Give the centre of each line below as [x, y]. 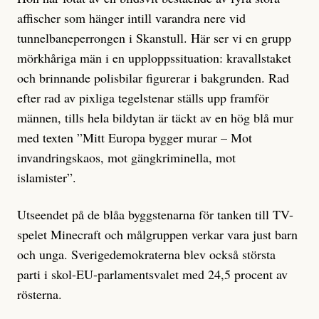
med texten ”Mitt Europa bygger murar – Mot [135, 137]
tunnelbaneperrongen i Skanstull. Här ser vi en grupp [154, 37]
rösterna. [42, 294]
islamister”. [49, 177]
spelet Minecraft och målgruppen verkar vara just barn [157, 234]
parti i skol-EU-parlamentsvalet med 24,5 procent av [152, 274]
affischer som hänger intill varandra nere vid [131, 17]
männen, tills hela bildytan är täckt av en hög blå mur [155, 117]
